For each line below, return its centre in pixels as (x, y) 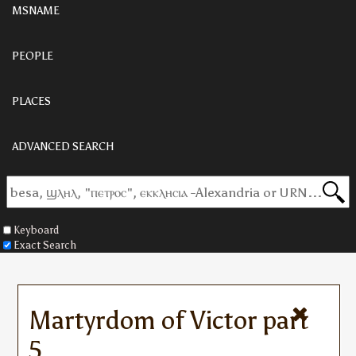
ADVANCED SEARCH (63, 147)
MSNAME (36, 11)
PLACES (31, 101)
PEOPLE (33, 56)
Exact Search (45, 245)
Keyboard (36, 230)
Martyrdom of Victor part (168, 320)
